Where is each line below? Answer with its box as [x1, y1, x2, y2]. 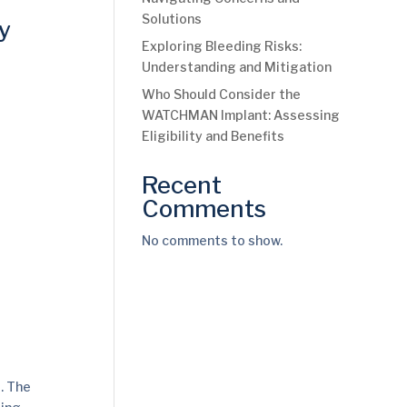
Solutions [141, 11, 202, 26]
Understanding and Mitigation [141, 59, 332, 74]
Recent [141, 171, 222, 199]
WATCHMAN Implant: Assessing [141, 107, 340, 123]
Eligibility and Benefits [141, 128, 284, 144]
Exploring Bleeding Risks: [141, 38, 302, 54]
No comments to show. [141, 233, 283, 248]
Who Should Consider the [141, 86, 301, 102]
